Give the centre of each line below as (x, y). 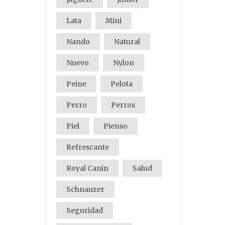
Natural (127, 42)
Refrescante (88, 147)
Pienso (116, 126)
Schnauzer (85, 189)
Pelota (122, 84)
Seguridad (85, 210)
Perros (123, 105)
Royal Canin (87, 168)
